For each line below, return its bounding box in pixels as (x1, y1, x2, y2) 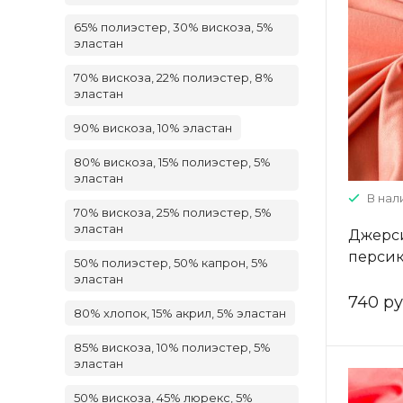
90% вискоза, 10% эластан (74, 121, 232, 135)
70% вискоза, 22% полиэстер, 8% (74, 70, 273, 85)
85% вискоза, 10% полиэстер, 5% (74, 340, 271, 354)
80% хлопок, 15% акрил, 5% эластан (74, 306, 286, 320)
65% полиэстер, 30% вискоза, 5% (74, 20, 273, 34)
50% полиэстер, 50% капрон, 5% (74, 255, 268, 270)
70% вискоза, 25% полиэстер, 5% (74, 205, 272, 219)
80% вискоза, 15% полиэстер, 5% (74, 155, 271, 169)
